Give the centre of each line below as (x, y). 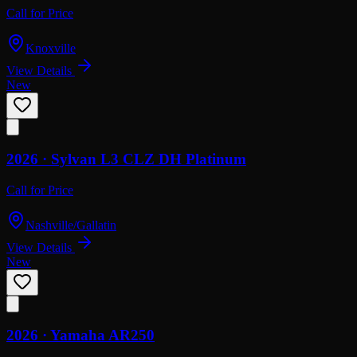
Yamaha (78, 335)
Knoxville (51, 49)
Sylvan (74, 159)
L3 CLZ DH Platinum (173, 159)
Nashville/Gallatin (71, 225)
